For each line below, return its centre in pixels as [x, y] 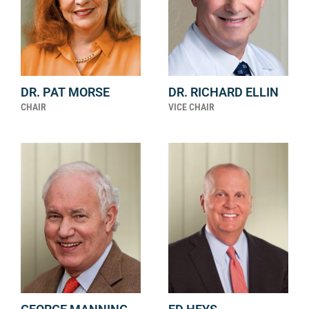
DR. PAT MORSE [65, 92]
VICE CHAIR [191, 107]
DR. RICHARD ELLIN [223, 92]
